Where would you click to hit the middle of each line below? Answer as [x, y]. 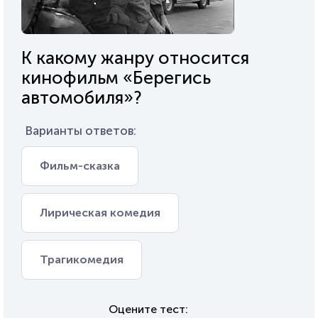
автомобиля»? [82, 98]
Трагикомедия [82, 259]
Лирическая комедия [100, 213]
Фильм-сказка [80, 166]
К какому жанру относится [135, 58]
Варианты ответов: [81, 131]
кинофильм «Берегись [116, 78]
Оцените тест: [148, 309]
